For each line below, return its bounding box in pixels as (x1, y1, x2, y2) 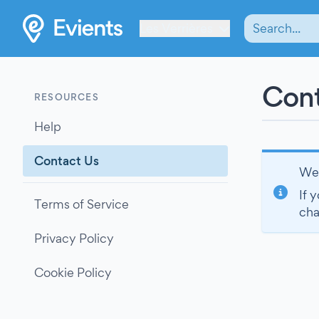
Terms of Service (34, 197, 129, 211)
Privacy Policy (34, 231, 114, 246)
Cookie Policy (34, 265, 112, 280)
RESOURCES (34, 91, 99, 103)
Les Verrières (140, 20, 213, 36)
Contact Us (34, 153, 99, 168)
